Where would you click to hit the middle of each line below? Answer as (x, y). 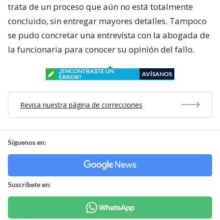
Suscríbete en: (29, 184)
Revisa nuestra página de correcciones (81, 105)
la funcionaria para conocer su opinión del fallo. (101, 49)
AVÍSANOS (157, 74)
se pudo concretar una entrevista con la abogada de (109, 35)
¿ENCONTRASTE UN (86, 71)
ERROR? (70, 77)
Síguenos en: (27, 142)
